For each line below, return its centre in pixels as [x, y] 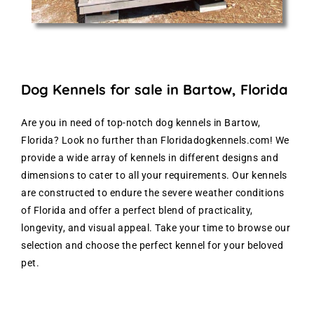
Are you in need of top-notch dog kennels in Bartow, [141, 122]
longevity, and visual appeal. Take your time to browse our [156, 227]
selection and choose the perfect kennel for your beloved [152, 245]
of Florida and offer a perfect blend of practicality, [137, 210]
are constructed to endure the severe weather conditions [153, 192]
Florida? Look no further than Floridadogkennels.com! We [155, 140]
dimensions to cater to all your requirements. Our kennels [154, 175]
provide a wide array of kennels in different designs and [150, 157]
